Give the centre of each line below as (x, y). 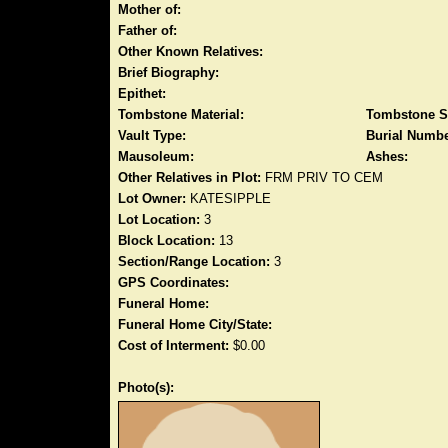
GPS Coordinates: (173, 282)
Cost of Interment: (173, 345)
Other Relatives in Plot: (189, 177)
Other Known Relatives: (190, 51)
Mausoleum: (156, 156)
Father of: (147, 30)
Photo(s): (146, 387)
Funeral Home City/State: (195, 324)
